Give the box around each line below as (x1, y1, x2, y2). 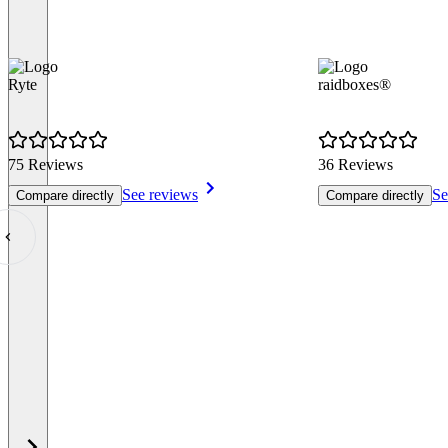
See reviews (122, 186, 198, 204)
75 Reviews (8, 156, 83, 174)
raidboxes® (318, 76, 391, 94)
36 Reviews (318, 156, 393, 174)
